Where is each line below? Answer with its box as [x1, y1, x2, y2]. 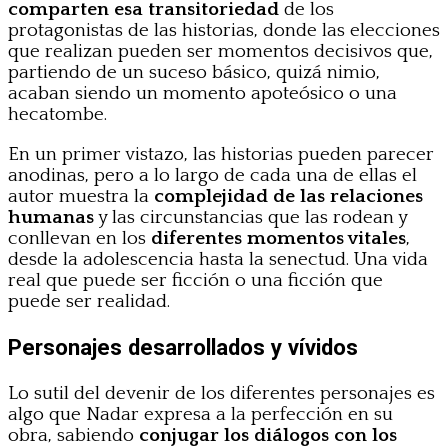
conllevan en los [8, 228, 151, 250]
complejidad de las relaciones [154, 186, 423, 208]
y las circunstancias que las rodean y [94, 207, 407, 229]
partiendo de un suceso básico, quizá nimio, [8, 62, 380, 84]
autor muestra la [8, 186, 154, 208]
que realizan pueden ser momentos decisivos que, [8, 41, 433, 63]
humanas [8, 207, 94, 229]
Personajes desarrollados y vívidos [8, 334, 358, 361]
